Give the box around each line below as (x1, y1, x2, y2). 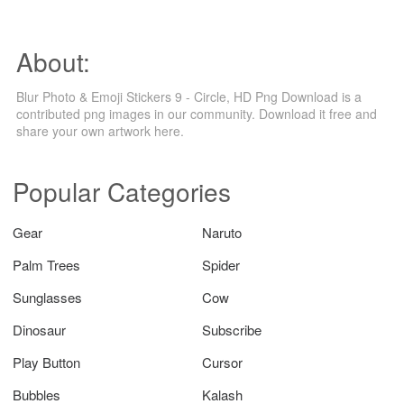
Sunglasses (13, 287, 82, 307)
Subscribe (202, 319, 262, 339)
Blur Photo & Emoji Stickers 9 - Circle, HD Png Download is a (16, 87, 362, 106)
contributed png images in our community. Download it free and (16, 104, 377, 123)
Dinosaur (13, 319, 66, 339)
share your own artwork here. (16, 121, 184, 140)
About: (16, 42, 90, 79)
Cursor (202, 352, 243, 372)
